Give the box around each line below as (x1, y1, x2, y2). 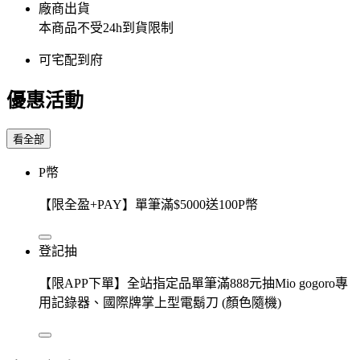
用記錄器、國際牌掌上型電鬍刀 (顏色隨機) (39, 295, 281, 309)
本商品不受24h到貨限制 (39, 20, 174, 35)
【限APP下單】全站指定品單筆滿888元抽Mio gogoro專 (39, 276, 348, 290)
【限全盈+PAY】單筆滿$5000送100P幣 (39, 197, 258, 211)
